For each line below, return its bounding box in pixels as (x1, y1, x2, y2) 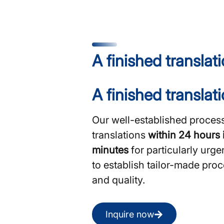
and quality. (92, 174, 145, 186)
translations (92, 129, 148, 141)
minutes (92, 144, 129, 156)
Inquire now (105, 209, 154, 219)
